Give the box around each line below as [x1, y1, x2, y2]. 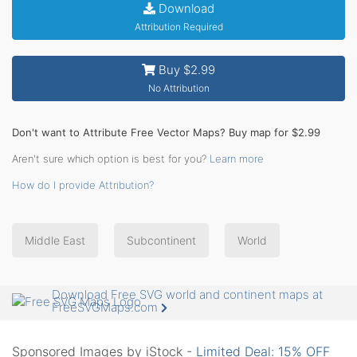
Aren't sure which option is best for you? [12, 151, 210, 165]
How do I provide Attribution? [12, 178, 154, 191]
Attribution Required [134, 20, 223, 33]
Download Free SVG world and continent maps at [52, 287, 323, 303]
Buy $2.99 [155, 61, 215, 77]
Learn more [210, 151, 264, 165]
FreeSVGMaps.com [52, 300, 161, 316]
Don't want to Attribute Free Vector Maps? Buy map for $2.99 [12, 125, 320, 139]
